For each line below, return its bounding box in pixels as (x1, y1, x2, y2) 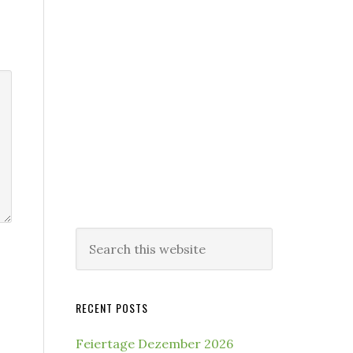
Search (75, 229, 117, 245)
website (75, 270, 121, 286)
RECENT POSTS (76, 299, 148, 316)
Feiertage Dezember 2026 (76, 336, 233, 351)
